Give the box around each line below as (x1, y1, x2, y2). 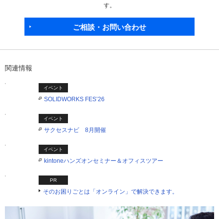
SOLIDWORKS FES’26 (44, 96, 105, 103)
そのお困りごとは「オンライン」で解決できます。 (43, 188, 178, 195)
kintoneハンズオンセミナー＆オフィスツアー (44, 157, 163, 164)
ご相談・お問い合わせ (73, 23, 146, 31)
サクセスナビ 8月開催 (44, 127, 106, 133)
